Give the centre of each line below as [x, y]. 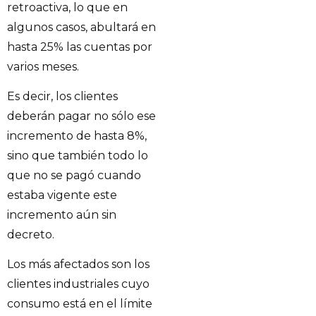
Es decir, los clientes [62, 96]
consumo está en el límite [80, 304]
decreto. [31, 234]
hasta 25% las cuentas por [80, 47]
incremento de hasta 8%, [77, 135]
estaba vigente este [62, 195]
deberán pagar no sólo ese [81, 116]
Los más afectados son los [78, 265]
